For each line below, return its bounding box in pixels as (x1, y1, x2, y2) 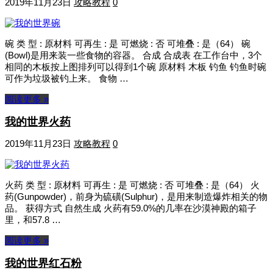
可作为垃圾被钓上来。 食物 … (5, 73, 129, 84)
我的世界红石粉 (5, 257, 82, 269)
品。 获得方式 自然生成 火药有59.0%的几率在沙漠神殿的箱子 (5, 202, 257, 213)
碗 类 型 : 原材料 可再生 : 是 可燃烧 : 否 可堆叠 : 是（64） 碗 (5, 38, 250, 49)
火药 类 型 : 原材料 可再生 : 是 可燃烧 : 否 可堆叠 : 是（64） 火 (5, 179, 260, 190)
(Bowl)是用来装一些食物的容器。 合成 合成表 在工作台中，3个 (5, 50, 262, 61)
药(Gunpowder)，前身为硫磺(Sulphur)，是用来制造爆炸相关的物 (5, 191, 268, 202)
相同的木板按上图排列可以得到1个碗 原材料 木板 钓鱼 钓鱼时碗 (5, 62, 266, 73)
